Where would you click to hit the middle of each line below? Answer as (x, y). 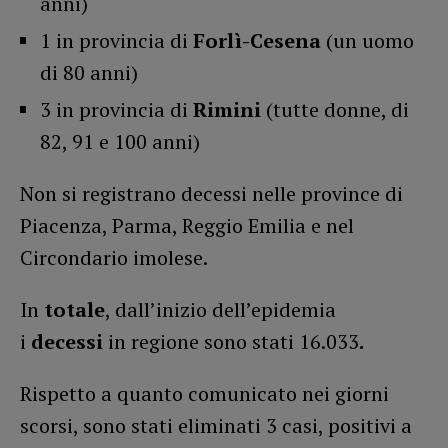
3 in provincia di (116, 110)
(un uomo (367, 41)
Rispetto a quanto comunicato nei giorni (204, 394)
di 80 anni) (89, 73)
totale (74, 310)
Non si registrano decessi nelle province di (211, 194)
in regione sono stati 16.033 (231, 342)
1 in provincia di (116, 41)
